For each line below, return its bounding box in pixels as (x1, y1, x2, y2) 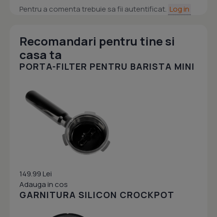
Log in (170, 4, 189, 15)
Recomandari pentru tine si (19, 33, 175, 49)
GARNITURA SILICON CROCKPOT (19, 189, 174, 201)
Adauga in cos (19, 179, 68, 190)
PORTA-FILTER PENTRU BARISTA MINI (19, 61, 195, 73)
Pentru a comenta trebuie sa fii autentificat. (19, 4, 168, 15)
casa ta (19, 46, 62, 63)
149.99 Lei (19, 169, 52, 179)
